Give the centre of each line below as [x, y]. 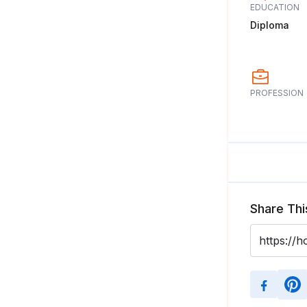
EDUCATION [275, 7]
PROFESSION [277, 93]
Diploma [270, 25]
